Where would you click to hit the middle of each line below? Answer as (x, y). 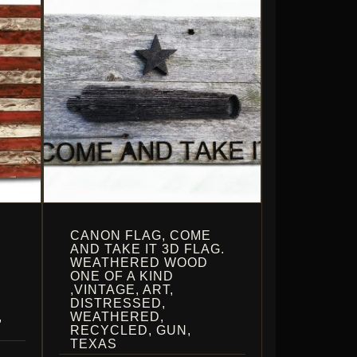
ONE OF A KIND (122, 276)
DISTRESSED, (118, 303)
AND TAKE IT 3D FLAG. (147, 249)
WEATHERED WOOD (139, 262)
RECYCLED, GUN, (130, 330)
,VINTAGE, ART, (122, 289)
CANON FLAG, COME (140, 235)
